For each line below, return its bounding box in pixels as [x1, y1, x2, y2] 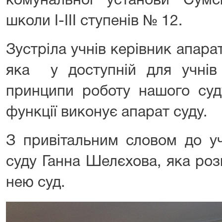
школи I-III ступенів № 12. [6, 15, 182, 28]
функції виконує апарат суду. [6, 106, 207, 119]
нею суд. [6, 176, 65, 190]
